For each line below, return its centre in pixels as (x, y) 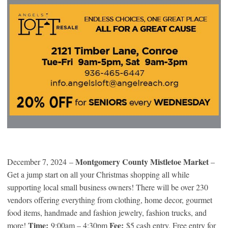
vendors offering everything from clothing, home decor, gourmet (110, 200)
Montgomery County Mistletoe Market (142, 162)
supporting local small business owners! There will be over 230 (108, 187)
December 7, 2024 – (41, 162)
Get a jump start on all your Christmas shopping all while (98, 175)
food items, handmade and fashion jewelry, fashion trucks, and (107, 213)
